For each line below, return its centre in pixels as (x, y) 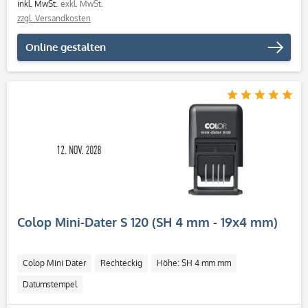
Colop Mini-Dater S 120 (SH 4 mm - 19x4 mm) (147, 222)
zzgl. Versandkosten (54, 18)
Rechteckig (121, 263)
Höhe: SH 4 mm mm (194, 263)
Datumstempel (50, 284)
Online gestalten (66, 47)
